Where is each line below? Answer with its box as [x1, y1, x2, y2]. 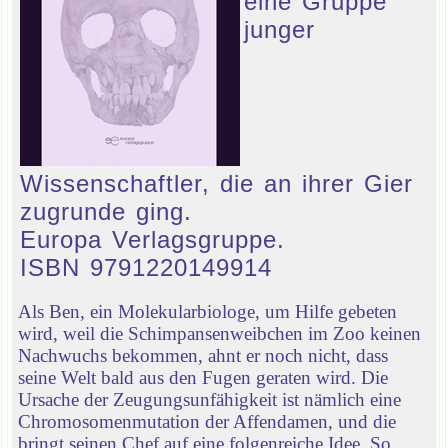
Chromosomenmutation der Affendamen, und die [18, 410, 396, 432]
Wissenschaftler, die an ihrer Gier [20, 170, 413, 197]
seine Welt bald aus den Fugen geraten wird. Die [18, 366, 388, 388]
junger [244, 16, 315, 43]
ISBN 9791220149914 [20, 254, 272, 281]
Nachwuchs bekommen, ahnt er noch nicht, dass [18, 344, 388, 366]
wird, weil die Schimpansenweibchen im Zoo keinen [18, 322, 421, 344]
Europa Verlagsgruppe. [20, 226, 285, 253]
